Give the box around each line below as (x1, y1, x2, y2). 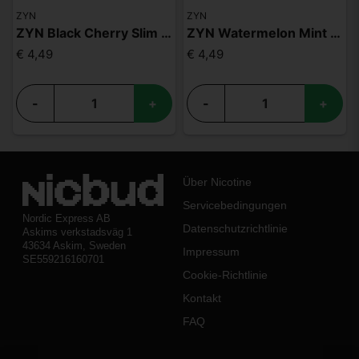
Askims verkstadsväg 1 (22, 227, 132, 239)
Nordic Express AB (22, 213, 111, 225)
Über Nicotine (182, 175, 252, 189)
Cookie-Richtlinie (182, 268, 268, 282)
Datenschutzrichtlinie (182, 222, 288, 236)
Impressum (182, 245, 240, 259)
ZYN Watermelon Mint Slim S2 (330, 24, 341, 41)
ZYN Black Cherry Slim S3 (161, 24, 172, 41)
